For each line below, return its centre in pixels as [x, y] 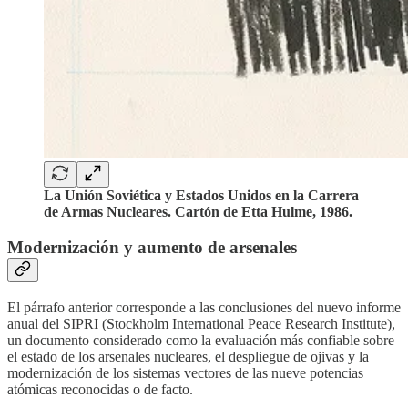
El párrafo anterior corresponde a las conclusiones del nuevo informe [204, 307]
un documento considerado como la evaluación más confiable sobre [201, 340]
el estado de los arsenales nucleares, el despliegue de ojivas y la [188, 356]
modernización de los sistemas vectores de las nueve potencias [185, 372]
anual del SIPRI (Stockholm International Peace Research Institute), [201, 323]
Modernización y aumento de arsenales [152, 248]
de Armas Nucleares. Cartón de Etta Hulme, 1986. [198, 212]
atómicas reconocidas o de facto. [100, 389]
